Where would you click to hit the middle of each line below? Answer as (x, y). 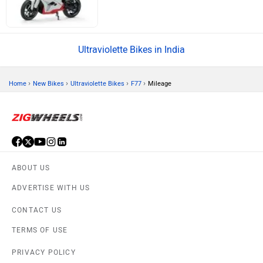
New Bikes (48, 84)
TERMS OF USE (40, 230)
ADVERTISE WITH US (51, 188)
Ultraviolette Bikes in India (131, 50)
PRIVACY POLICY (44, 253)
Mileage (160, 84)
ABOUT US (31, 168)
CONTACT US (37, 210)
